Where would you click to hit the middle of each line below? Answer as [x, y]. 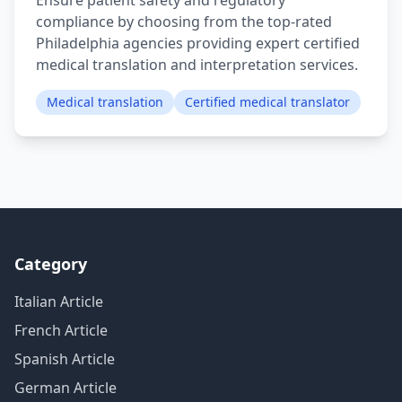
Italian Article [59, 301]
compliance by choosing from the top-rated [184, 22]
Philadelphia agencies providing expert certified [198, 43]
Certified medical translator [267, 102]
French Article [61, 330]
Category [51, 264]
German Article [66, 388]
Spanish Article [65, 359]
